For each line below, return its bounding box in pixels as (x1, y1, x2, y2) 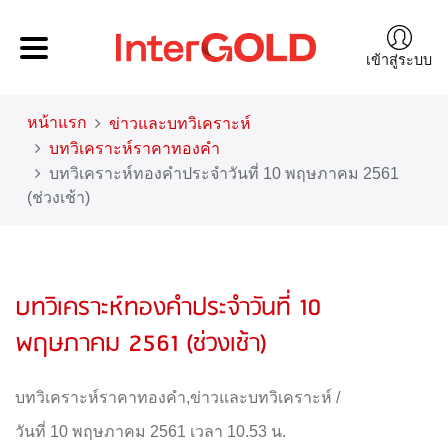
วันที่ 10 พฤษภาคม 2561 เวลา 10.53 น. (15, 423, 286, 440)
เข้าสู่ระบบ (366, 51, 432, 68)
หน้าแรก (27, 114, 87, 131)
